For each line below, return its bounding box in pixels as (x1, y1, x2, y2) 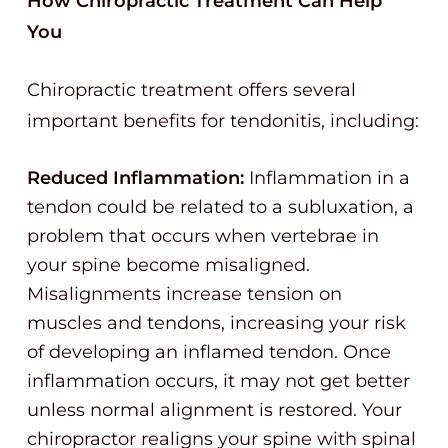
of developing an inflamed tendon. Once (27, 341, 391, 363)
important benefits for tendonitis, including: (27, 110, 419, 132)
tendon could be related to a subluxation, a (27, 196, 414, 218)
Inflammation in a (244, 167, 410, 189)
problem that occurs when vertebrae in (27, 225, 379, 247)
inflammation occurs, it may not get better (27, 370, 410, 392)
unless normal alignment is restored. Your (27, 399, 402, 421)
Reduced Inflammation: (27, 167, 244, 189)
